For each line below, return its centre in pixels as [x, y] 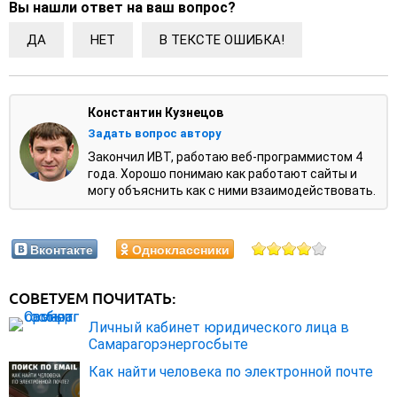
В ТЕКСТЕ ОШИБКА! [222, 40]
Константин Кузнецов [156, 113]
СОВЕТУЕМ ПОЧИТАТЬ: [93, 299]
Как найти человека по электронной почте [231, 372]
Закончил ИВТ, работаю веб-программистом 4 [225, 157]
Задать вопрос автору [155, 134]
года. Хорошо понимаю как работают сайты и [222, 174]
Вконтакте [62, 249]
